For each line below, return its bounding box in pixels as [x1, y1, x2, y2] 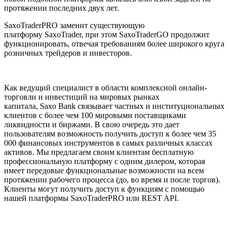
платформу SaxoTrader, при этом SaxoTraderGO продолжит [4, 30, 210, 39]
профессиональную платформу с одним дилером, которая [4, 157, 205, 166]
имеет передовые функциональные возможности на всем [4, 166, 204, 175]
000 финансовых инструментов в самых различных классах [4, 139, 213, 148]
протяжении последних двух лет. [4, 4, 119, 13]
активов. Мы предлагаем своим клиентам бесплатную [4, 148, 194, 157]
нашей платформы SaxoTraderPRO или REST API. [4, 194, 179, 203]
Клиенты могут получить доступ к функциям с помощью [4, 185, 204, 194]
